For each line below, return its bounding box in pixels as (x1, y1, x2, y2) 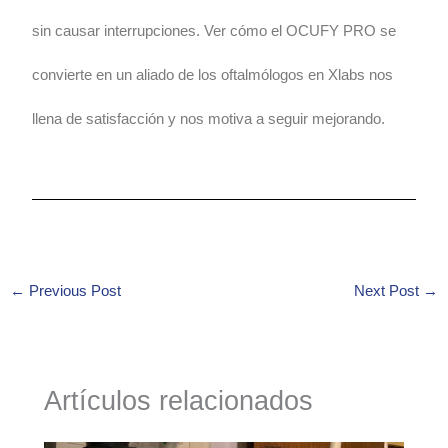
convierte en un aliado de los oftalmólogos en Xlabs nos (32, 66, 394, 83)
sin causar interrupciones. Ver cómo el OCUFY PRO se (32, 22, 397, 39)
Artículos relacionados (44, 384, 314, 416)
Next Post (354, 282, 424, 299)
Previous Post (24, 282, 121, 299)
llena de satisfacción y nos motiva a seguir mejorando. (32, 110, 386, 127)
